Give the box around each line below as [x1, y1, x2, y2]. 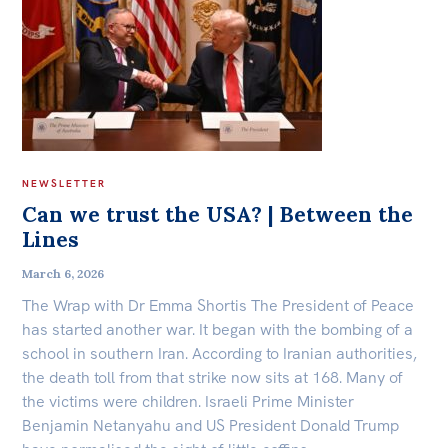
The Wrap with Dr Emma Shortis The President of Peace [22, 294, 415, 316]
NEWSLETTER [22, 176, 107, 190]
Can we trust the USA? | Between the [22, 200, 414, 228]
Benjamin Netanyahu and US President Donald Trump [22, 414, 400, 436]
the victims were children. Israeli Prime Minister [22, 390, 355, 412]
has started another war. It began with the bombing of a [22, 318, 414, 340]
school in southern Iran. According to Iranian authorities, [22, 342, 418, 364]
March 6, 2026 [22, 265, 105, 281]
